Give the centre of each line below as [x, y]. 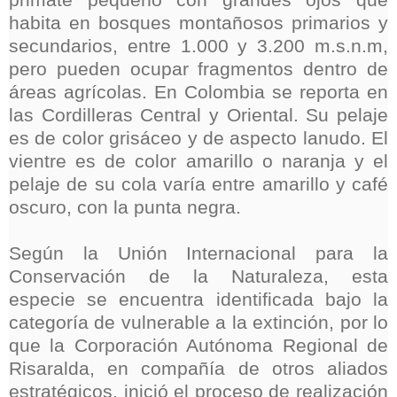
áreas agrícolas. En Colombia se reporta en [198, 93]
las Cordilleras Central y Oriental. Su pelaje [198, 116]
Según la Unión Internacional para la [198, 254]
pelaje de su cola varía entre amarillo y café [198, 185]
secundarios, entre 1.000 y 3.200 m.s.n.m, [198, 47]
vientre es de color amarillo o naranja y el [198, 162]
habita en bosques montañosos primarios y [198, 23]
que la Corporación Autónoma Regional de [198, 346]
